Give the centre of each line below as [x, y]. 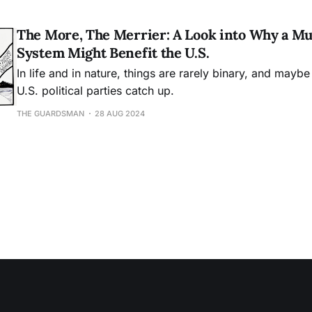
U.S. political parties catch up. [95, 91]
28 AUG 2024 [120, 114]
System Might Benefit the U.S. [115, 53]
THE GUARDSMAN [50, 114]
